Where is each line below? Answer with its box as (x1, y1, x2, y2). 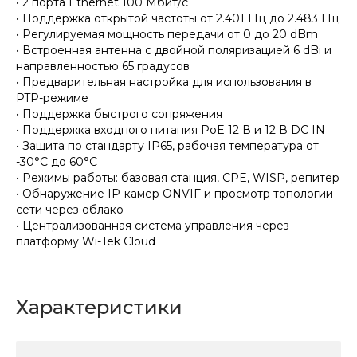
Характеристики (16, 295, 182, 319)
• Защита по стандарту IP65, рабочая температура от (16, 138, 319, 153)
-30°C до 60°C (16, 154, 97, 169)
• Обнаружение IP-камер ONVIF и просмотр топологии (16, 186, 333, 201)
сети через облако (16, 202, 124, 217)
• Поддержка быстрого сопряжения (16, 106, 222, 121)
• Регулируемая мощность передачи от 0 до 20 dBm (16, 26, 318, 41)
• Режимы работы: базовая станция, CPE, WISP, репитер (16, 170, 339, 185)
